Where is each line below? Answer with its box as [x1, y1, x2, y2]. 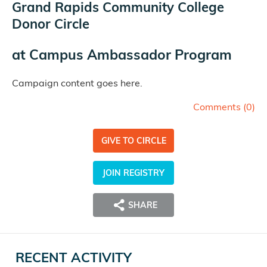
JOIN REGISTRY [103, 167, 164, 179]
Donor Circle [12, 15, 89, 33]
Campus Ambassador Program [29, 46, 232, 64]
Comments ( [193, 101, 246, 113]
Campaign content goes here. [12, 77, 142, 89]
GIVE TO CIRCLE [101, 135, 166, 147]
